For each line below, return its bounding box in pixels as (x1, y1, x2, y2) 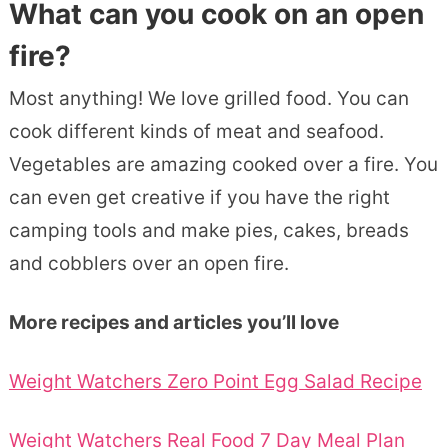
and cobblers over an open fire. (8, 252, 294, 276)
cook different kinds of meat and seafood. (8, 120, 384, 144)
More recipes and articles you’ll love (8, 311, 339, 335)
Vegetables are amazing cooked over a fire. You (8, 153, 438, 177)
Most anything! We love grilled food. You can (8, 87, 409, 111)
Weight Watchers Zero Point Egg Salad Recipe (8, 370, 422, 394)
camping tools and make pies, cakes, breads (8, 219, 409, 243)
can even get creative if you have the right (8, 186, 390, 210)
